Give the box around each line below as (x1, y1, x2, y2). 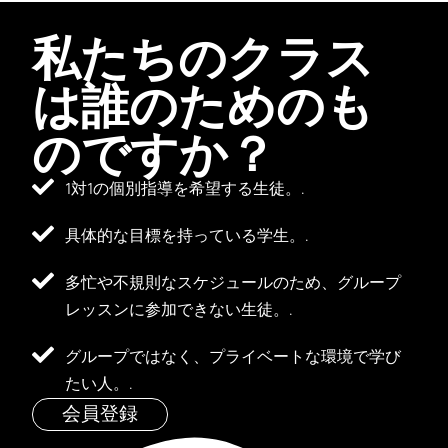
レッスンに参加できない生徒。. (64, 302, 293, 319)
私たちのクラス (32, 27, 375, 85)
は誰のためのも (32, 75, 375, 133)
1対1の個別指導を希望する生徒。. (64, 181, 305, 198)
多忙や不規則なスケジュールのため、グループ (64, 275, 401, 292)
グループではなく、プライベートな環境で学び (64, 349, 401, 366)
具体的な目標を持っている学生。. (64, 228, 309, 245)
